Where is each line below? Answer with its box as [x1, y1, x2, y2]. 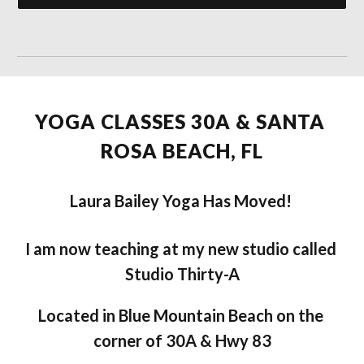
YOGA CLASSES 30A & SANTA [34, 110, 325, 133]
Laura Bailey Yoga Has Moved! [69, 191, 295, 210]
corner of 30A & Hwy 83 [93, 331, 271, 350]
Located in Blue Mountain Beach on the [37, 305, 323, 325]
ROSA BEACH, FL [101, 139, 263, 162]
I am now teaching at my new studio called [24, 239, 336, 258]
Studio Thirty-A [124, 264, 240, 284]
